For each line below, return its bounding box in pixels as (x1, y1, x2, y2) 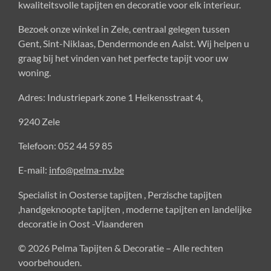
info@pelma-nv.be (49, 164, 124, 176)
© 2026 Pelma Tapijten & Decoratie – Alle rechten (18, 242, 223, 254)
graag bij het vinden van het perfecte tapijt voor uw (18, 52, 228, 64)
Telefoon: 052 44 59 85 (18, 140, 119, 152)
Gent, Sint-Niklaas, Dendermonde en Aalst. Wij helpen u (18, 38, 249, 50)
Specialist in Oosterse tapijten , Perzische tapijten (18, 188, 222, 200)
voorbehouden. (18, 256, 82, 269)
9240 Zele (18, 115, 66, 127)
